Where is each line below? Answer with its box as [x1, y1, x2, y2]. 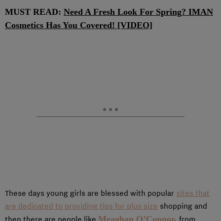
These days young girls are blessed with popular [5, 188, 176, 198]
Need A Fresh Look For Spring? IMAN [64, 7, 213, 17]
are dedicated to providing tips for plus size [5, 201, 158, 211]
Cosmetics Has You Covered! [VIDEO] [5, 20, 152, 30]
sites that [176, 188, 210, 198]
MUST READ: [5, 7, 64, 17]
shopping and [158, 201, 207, 211]
